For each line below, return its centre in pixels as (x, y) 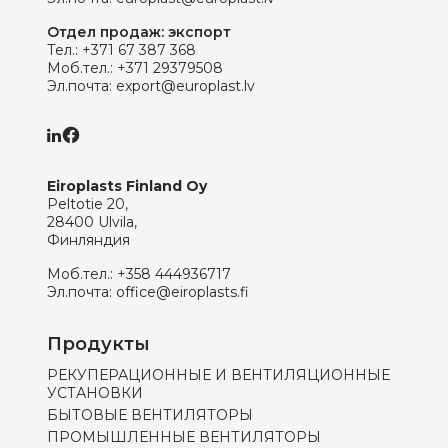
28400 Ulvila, (92, 222)
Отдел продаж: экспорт (139, 32)
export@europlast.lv (185, 86)
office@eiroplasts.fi (182, 292)
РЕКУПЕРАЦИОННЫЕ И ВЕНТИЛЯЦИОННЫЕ (218, 375)
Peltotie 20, (87, 204)
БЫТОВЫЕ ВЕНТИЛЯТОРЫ (150, 415)
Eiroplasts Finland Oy (127, 186)
